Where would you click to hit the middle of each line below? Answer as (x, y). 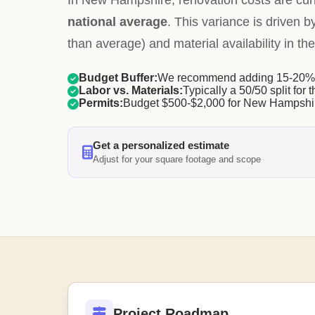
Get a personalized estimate (161, 145)
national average (117, 22)
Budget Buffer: (118, 78)
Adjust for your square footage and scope (177, 159)
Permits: (101, 103)
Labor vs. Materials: (131, 90)
